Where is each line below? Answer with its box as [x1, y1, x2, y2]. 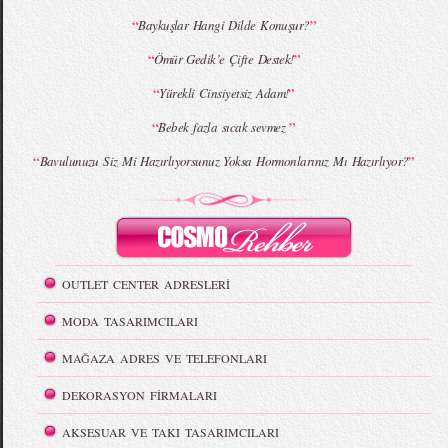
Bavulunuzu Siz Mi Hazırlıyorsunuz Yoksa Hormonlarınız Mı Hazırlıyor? [39, 152, 409, 171]
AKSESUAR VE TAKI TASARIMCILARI [62, 424, 280, 441]
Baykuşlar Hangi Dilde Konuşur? [138, 16, 310, 35]
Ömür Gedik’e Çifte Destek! [154, 50, 294, 69]
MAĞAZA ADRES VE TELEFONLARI [62, 350, 268, 367]
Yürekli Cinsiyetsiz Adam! [159, 84, 289, 103]
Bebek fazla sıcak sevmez [158, 118, 290, 137]
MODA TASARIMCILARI [62, 313, 199, 330]
